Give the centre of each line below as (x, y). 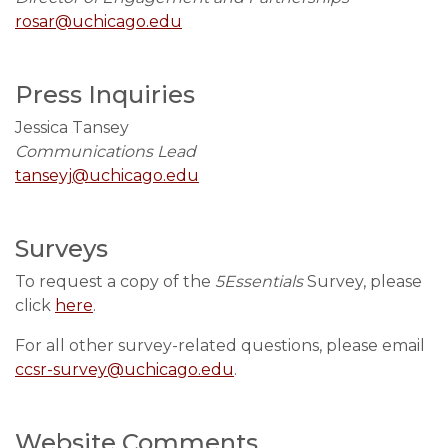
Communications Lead (105, 151)
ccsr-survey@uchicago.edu (124, 369)
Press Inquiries (105, 94)
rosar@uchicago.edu (98, 21)
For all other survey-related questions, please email (220, 345)
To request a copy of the (115, 281)
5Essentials (261, 281)
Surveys (61, 248)
